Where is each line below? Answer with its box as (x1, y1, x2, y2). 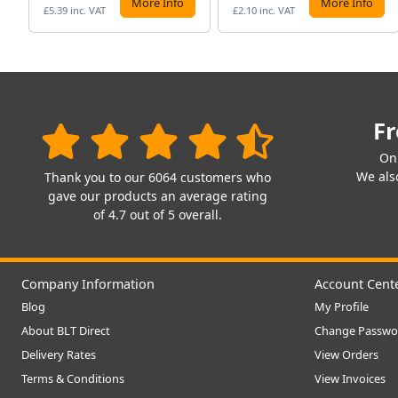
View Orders (314, 346, 378, 363)
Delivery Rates (21, 346, 96, 363)
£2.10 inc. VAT (232, 4, 295, 18)
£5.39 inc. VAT (44, 4, 106, 18)
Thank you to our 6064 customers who (44, 169, 271, 187)
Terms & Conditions (21, 370, 124, 387)
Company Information (21, 275, 155, 293)
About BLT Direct (21, 322, 110, 339)
